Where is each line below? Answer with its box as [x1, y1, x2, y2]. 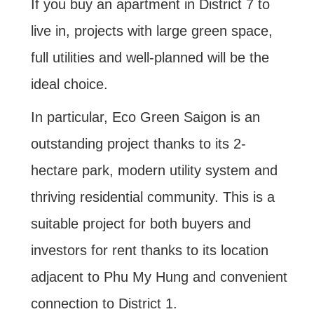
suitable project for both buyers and [30, 216, 251, 232]
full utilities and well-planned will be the [30, 50, 269, 66]
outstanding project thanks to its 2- [30, 136, 246, 152]
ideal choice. [30, 76, 108, 93]
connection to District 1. [30, 296, 177, 312]
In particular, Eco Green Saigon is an [30, 109, 260, 125]
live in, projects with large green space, [30, 23, 273, 39]
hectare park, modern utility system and [30, 163, 278, 179]
